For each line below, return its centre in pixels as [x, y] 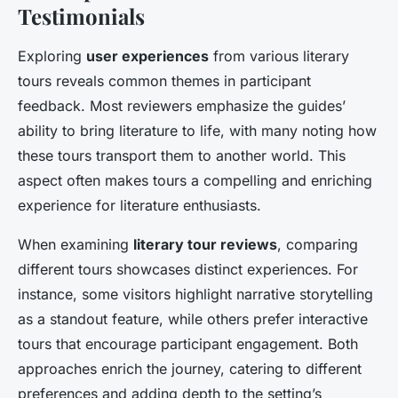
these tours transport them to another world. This [182, 155]
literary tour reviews [205, 244]
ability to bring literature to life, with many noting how [197, 131]
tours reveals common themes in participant [164, 81]
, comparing [318, 244]
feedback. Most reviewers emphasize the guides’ [182, 106]
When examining [76, 244]
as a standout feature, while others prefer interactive [193, 319]
